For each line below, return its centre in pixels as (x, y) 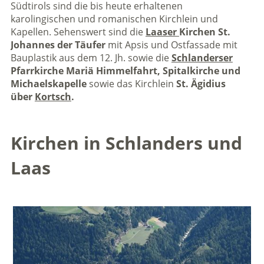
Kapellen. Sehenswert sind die (78, 32)
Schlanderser (202, 58)
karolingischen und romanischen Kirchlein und (114, 19)
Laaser (162, 32)
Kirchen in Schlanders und (126, 143)
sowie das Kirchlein (131, 84)
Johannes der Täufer (58, 45)
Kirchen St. (204, 32)
